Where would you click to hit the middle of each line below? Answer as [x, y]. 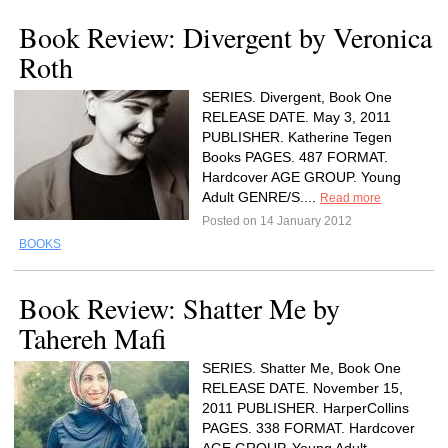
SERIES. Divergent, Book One [297, 97]
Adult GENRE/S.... [261, 197]
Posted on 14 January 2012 [277, 221]
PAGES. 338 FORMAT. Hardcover [308, 428]
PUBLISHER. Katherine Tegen [297, 137]
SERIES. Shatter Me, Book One [301, 368]
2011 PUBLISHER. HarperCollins [305, 408]
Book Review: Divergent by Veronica [225, 37]
